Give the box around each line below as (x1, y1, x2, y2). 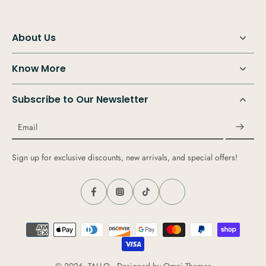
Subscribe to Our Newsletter (12, 93, 148, 107)
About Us (12, 31, 56, 45)
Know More (12, 62, 66, 76)
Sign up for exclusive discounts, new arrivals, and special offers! (12, 151, 237, 164)
